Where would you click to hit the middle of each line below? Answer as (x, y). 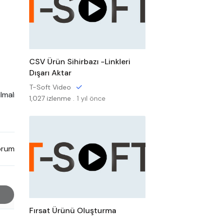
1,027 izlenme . (52, 98)
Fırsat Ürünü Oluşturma (73, 210)
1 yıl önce (91, 98)
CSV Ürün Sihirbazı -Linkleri (80, 62)
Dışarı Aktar (50, 73)
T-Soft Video (50, 87)
